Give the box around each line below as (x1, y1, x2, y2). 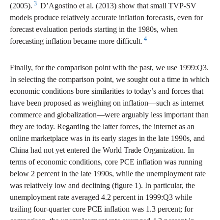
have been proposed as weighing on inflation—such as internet (10, 99, 204, 108)
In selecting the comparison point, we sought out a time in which (10, 75, 209, 84)
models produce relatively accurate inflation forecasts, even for (10, 13, 203, 22)
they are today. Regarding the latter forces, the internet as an (10, 122, 194, 131)
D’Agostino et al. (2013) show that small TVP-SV (38, 1, 196, 10)
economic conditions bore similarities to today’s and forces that (10, 87, 203, 96)
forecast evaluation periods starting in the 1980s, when (10, 25, 178, 34)
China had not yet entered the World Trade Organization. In (10, 146, 194, 155)
